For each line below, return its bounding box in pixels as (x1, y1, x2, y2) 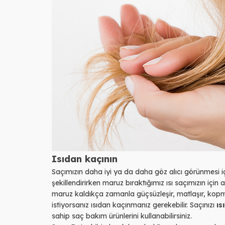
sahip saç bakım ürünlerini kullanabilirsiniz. (52, 211, 192, 220)
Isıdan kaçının (52, 152, 118, 165)
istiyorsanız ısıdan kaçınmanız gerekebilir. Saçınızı (52, 200, 216, 209)
